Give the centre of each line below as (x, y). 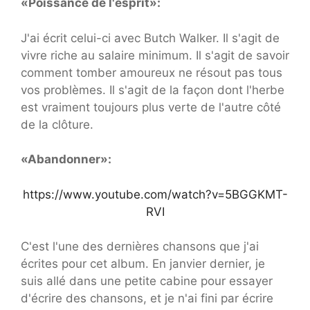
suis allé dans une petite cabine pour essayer (147, 281)
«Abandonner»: (66, 159)
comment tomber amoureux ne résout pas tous (152, 72)
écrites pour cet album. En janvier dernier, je (143, 264)
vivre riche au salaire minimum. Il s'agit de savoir (155, 55)
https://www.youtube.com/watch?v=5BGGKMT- (155, 194)
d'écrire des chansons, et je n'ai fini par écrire (147, 299)
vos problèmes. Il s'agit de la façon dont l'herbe (153, 90)
